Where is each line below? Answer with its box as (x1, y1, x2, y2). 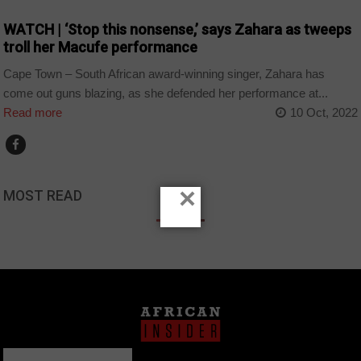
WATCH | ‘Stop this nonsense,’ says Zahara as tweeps (3, 21, 352, 39)
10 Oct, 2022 (289, 105, 358, 119)
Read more (3, 105, 63, 119)
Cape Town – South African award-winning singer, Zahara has (3, 66, 326, 81)
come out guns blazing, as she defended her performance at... (3, 85, 329, 100)
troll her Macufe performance (3, 39, 198, 56)
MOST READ (3, 187, 83, 204)
